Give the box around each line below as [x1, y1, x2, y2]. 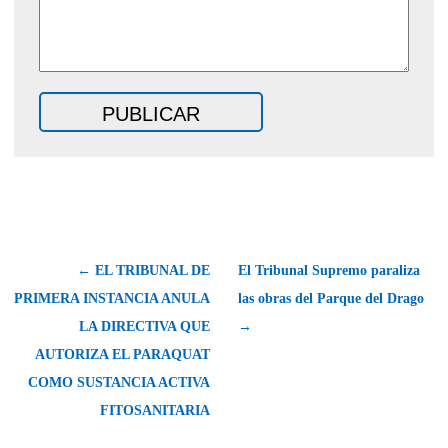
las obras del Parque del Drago [238, 290, 424, 306]
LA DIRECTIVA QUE [79, 318, 210, 334]
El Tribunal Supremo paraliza [238, 262, 420, 278]
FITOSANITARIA [100, 402, 210, 418]
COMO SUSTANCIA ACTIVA [28, 374, 210, 390]
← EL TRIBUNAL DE [77, 262, 210, 278]
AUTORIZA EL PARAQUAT [35, 346, 210, 362]
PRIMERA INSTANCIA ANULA [14, 290, 210, 306]
